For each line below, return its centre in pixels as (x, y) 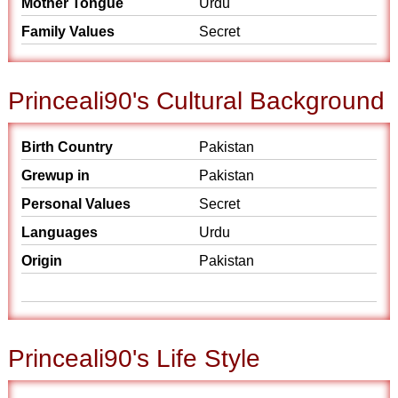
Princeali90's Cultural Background (197, 101)
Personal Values (76, 204)
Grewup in (56, 175)
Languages (60, 232)
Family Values (68, 32)
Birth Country (68, 147)
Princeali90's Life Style (135, 358)
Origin (42, 261)
